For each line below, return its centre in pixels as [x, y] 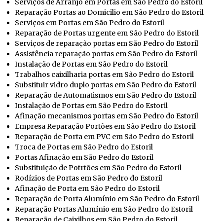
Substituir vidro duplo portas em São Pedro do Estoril [106, 85]
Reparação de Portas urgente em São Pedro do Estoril [107, 33]
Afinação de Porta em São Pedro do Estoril [87, 188]
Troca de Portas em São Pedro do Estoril [84, 147]
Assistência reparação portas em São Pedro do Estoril [106, 54]
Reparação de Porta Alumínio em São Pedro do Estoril [107, 199]
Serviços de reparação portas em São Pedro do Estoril [107, 43]
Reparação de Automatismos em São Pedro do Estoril [106, 95]
